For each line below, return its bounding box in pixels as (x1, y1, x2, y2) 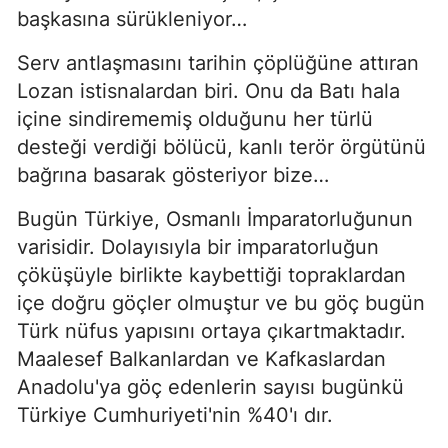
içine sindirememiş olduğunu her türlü (17, 107, 373, 131)
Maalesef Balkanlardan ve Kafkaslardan (17, 347, 386, 371)
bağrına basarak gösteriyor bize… (17, 163, 329, 187)
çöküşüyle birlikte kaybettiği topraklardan (17, 263, 406, 287)
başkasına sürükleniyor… (17, 7, 247, 31)
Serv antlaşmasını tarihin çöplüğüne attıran (17, 51, 419, 75)
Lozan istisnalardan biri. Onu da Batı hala (17, 79, 400, 103)
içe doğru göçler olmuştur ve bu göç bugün (17, 291, 425, 315)
